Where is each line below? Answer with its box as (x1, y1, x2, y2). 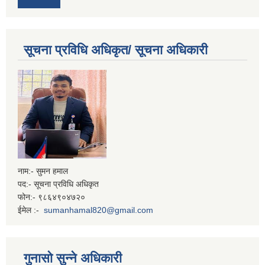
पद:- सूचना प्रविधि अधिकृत (18, 179, 101, 189)
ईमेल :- (18, 205, 44, 215)
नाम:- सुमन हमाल (18, 166, 70, 176)
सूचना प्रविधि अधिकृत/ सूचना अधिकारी (24, 42, 208, 57)
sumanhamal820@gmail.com (44, 205, 153, 215)
